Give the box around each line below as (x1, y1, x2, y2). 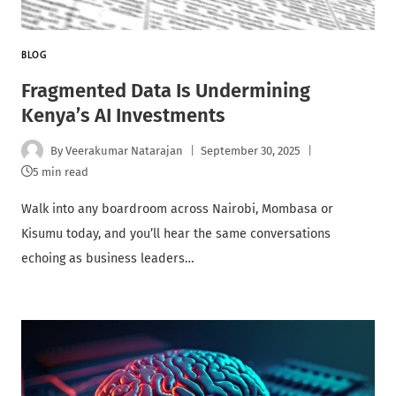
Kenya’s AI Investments (21, 103, 225, 128)
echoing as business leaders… (21, 251, 194, 267)
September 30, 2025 (201, 143, 301, 157)
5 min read (33, 165, 88, 179)
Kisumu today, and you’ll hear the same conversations (21, 226, 331, 242)
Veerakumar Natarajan (65, 143, 184, 157)
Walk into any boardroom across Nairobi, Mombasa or (21, 202, 333, 217)
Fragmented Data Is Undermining (21, 79, 310, 103)
